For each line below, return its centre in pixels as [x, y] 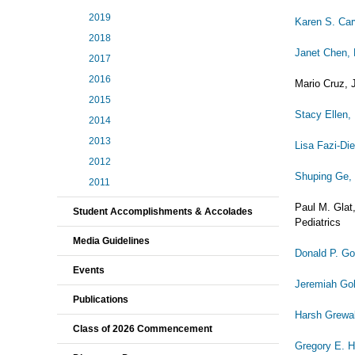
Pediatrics [318, 222]
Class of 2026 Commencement [143, 329]
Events [89, 270]
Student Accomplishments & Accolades [163, 212]
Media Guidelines [111, 241]
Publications [101, 300]
